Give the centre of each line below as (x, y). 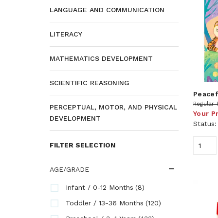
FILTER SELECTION (82, 145)
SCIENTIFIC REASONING (90, 83)
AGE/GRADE (69, 169)
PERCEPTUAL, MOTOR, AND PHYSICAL (113, 107)
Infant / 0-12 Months (100, 187)
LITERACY (66, 34)
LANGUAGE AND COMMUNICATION (107, 10)
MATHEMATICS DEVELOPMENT (101, 58)
